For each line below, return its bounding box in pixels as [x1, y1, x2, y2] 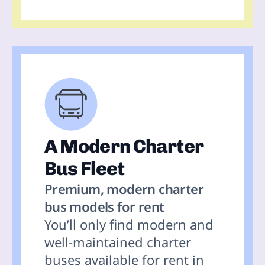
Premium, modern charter [44, 179, 204, 198]
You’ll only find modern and [44, 215, 214, 233]
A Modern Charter [44, 134, 203, 157]
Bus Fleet [44, 157, 124, 180]
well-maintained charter [44, 232, 191, 251]
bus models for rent [44, 197, 164, 215]
